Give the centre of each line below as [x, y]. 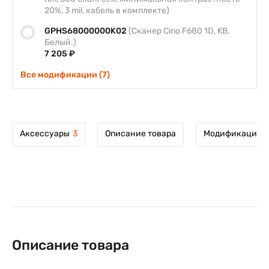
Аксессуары [45, 134]
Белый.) [60, 42]
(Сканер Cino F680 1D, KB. [179, 31]
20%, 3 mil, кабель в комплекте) [107, 11]
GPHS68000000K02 [86, 31]
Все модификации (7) [65, 75]
